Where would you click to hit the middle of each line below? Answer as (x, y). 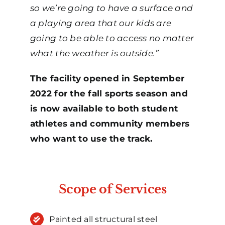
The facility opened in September (107, 79)
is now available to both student (104, 109)
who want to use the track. (91, 139)
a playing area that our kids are (101, 23)
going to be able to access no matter (112, 38)
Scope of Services (113, 189)
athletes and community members (110, 124)
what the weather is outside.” (94, 53)
